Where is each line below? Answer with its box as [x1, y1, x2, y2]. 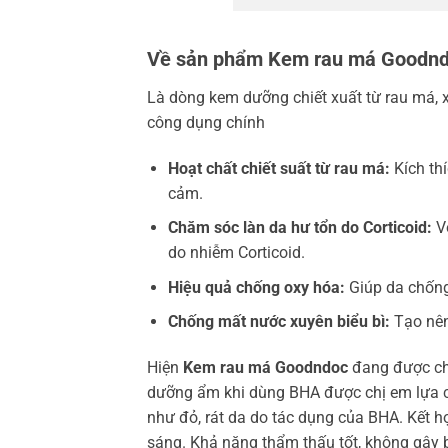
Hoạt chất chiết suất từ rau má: [167, 158, 390, 178]
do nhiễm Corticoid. [167, 243, 305, 263]
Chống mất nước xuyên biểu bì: [167, 312, 390, 332]
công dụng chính [147, 112, 265, 132]
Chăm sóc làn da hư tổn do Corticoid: [167, 218, 432, 238]
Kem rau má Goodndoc [183, 358, 348, 378]
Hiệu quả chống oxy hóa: [167, 277, 345, 297]
